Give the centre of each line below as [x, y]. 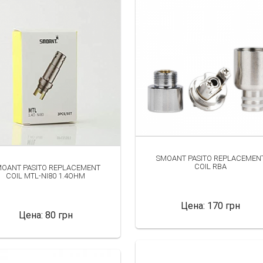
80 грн [59, 215]
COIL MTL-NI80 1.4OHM [45, 176]
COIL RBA [210, 166]
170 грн [224, 205]
